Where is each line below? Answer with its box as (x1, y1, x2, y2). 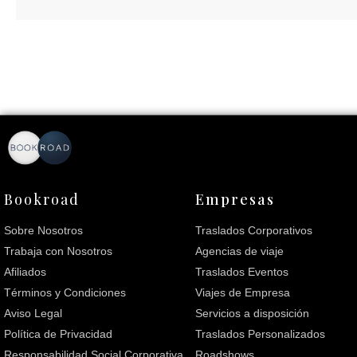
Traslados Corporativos (195, 224, 312, 237)
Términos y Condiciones (4, 286, 126, 300)
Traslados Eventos (195, 265, 288, 279)
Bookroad (4, 190, 80, 210)
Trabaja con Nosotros (4, 245, 112, 258)
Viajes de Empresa (195, 286, 290, 300)
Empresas (195, 190, 275, 210)
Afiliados (4, 265, 46, 279)
